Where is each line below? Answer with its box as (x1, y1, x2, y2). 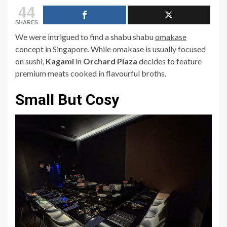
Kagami (46, 56, 74, 66)
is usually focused (144, 44, 206, 54)
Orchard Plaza (83, 56, 137, 66)
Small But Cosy (15, 91, 119, 109)
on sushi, (15, 56, 46, 66)
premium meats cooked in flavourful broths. (15, 68, 168, 79)
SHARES (15, 19, 38, 26)
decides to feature (137, 56, 202, 66)
